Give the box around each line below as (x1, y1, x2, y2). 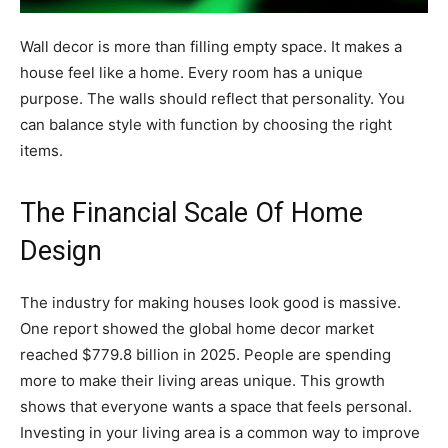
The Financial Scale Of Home (20, 197, 363, 230)
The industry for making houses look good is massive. (20, 293, 401, 313)
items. (20, 141, 63, 161)
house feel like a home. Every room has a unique (20, 63, 363, 83)
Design (20, 235, 102, 268)
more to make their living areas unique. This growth (20, 371, 385, 391)
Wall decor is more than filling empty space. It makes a (20, 37, 402, 57)
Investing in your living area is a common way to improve (20, 423, 420, 443)
